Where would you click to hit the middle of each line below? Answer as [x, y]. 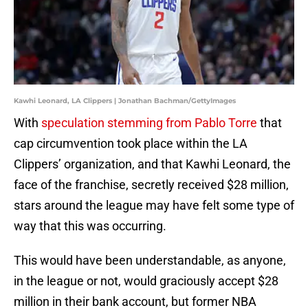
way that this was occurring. [90, 226]
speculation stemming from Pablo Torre [149, 123]
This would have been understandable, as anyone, [150, 261]
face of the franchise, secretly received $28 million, [151, 185]
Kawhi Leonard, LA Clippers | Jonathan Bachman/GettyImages [125, 101]
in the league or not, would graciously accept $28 [146, 281]
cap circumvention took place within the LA [131, 144]
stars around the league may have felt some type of [154, 206]
